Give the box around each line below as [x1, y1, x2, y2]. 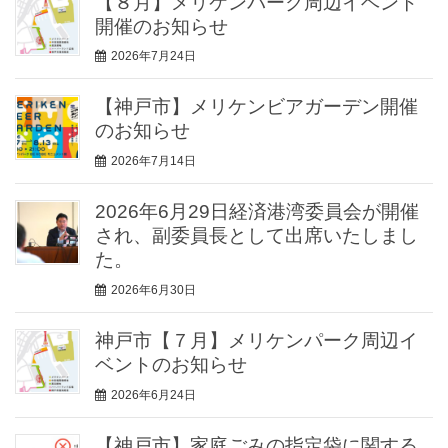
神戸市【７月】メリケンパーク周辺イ [95, 329, 418, 351]
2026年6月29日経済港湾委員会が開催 [95, 201, 419, 223]
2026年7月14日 [111, 153, 196, 168]
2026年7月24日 [111, 49, 196, 64]
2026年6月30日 [111, 282, 196, 297]
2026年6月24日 [111, 387, 196, 402]
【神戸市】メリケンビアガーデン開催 [95, 96, 418, 118]
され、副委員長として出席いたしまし [95, 225, 418, 247]
